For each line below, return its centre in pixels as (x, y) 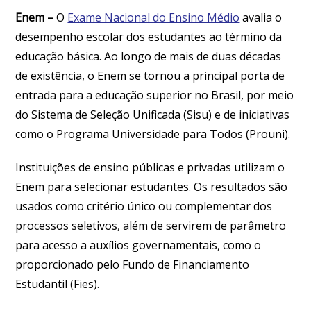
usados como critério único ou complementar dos (144, 206)
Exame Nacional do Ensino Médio (154, 17)
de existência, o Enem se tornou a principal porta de (150, 76)
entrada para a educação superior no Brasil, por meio (155, 95)
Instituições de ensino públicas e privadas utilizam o (150, 167)
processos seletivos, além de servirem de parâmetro (151, 226)
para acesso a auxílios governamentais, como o (138, 245)
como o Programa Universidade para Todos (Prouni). (154, 134)
